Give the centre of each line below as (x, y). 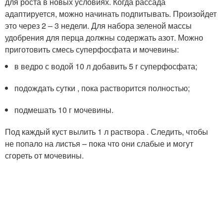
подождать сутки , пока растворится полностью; (102, 88)
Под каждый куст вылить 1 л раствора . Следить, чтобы (107, 132)
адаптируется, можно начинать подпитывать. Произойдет (111, 14)
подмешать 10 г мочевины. (64, 110)
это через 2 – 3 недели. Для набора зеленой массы (98, 26)
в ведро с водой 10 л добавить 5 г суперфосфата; (106, 66)
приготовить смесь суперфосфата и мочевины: (92, 49)
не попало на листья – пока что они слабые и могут (99, 143)
